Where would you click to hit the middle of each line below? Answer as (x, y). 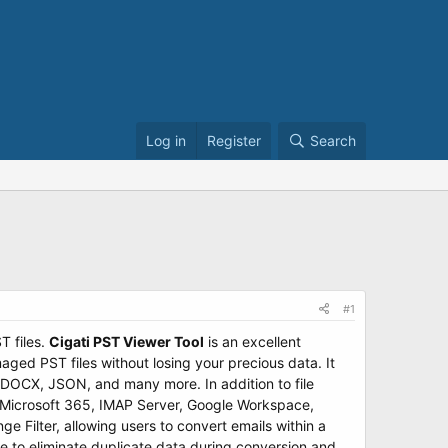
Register (234, 140)
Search (333, 140)
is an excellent (252, 341)
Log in (166, 140)
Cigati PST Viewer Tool (126, 341)
